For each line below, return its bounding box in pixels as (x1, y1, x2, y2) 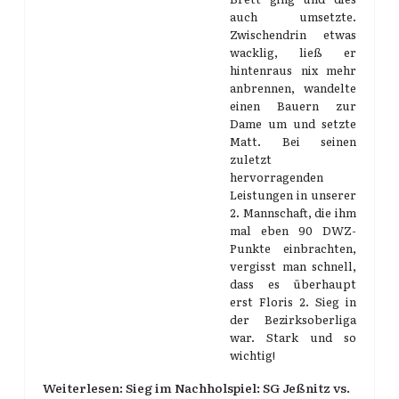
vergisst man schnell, (230, 257, 356, 274)
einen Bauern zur (230, 97, 356, 114)
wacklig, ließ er (230, 44, 356, 61)
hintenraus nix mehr (230, 61, 356, 78)
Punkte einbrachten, (230, 240, 356, 256)
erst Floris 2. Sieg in (230, 293, 356, 310)
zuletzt (230, 151, 272, 167)
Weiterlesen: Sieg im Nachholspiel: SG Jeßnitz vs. (43, 379, 350, 396)
